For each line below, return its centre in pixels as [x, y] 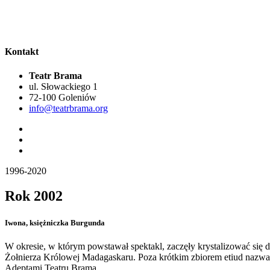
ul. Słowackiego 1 [63, 86]
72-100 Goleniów [63, 97]
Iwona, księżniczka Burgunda [55, 222]
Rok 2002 [34, 196]
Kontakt [22, 52]
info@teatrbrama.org [68, 108]
